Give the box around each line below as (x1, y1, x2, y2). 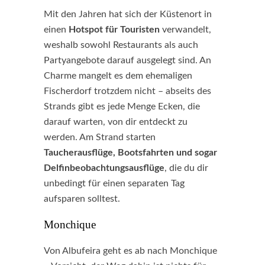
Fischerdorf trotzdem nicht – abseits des (44, 86, 211, 96)
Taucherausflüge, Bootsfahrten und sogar (44, 148, 217, 157)
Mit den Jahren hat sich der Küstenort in (44, 9, 212, 19)
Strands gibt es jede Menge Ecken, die (44, 102, 200, 111)
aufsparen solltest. (44, 194, 120, 203)
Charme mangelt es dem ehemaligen (44, 71, 192, 80)
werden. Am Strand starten (44, 132, 156, 142)
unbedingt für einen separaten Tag (44, 179, 185, 188)
